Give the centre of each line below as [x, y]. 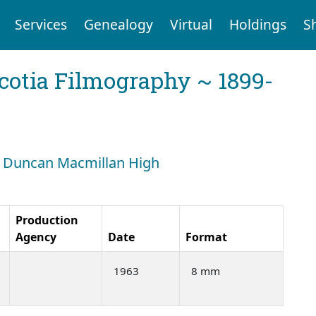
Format [206, 237]
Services [41, 25]
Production [47, 220]
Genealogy [118, 25]
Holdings [257, 25]
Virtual [191, 25]
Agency [36, 237]
